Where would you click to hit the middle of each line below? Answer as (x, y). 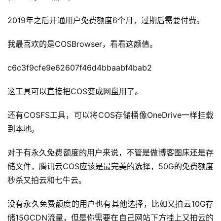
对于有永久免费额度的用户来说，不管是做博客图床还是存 (110, 152)
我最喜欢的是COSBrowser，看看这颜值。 (82, 44)
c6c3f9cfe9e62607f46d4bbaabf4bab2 (81, 67)
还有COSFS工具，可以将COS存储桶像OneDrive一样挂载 (110, 115)
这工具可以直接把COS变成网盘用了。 (75, 91)
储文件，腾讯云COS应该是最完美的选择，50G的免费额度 (110, 166)
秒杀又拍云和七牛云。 (47, 180)
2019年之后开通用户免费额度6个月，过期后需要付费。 (106, 20)
